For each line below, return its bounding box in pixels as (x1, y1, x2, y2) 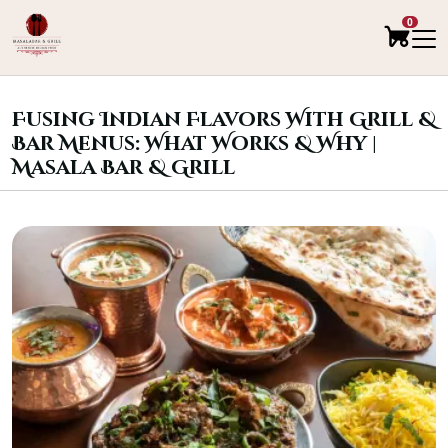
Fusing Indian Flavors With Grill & (12, 106, 436, 133)
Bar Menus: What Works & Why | (12, 130, 377, 157)
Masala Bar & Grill (12, 154, 235, 181)
